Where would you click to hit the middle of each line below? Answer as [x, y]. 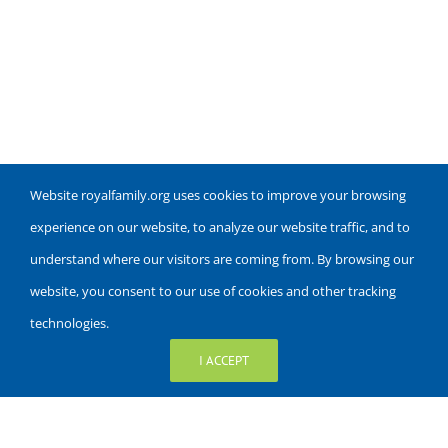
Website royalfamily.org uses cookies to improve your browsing [218, 195]
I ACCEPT [224, 360]
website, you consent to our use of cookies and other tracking [213, 291]
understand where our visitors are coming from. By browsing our [222, 259]
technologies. [69, 323]
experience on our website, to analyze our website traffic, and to [220, 227]
